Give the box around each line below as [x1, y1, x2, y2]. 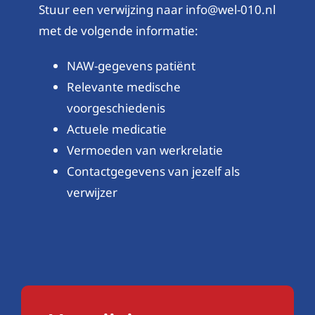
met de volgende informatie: [38, 22, 198, 39]
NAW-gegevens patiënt [66, 57, 195, 74]
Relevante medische [66, 78, 181, 95]
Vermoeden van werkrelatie [66, 141, 223, 158]
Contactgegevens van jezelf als [66, 162, 240, 179]
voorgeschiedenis [66, 99, 165, 116]
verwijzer [66, 184, 117, 200]
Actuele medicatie [66, 120, 167, 137]
